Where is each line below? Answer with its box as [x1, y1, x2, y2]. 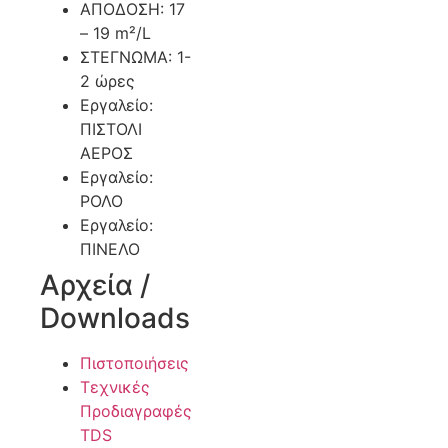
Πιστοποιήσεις [80, 353, 189, 374]
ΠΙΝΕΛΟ [80, 239, 140, 260]
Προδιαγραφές [80, 401, 192, 422]
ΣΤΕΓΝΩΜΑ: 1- [80, 47, 191, 68]
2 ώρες [80, 71, 135, 92]
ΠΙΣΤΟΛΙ [80, 119, 142, 140]
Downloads [40, 301, 190, 336]
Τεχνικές [80, 377, 150, 398]
